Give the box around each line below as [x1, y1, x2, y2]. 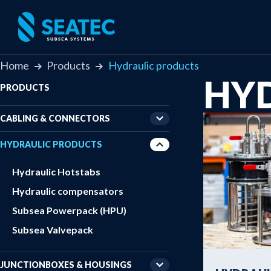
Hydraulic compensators [12, 185, 123, 197]
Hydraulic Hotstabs [12, 166, 100, 177]
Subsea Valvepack [12, 224, 93, 235]
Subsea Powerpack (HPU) [12, 204, 126, 216]
